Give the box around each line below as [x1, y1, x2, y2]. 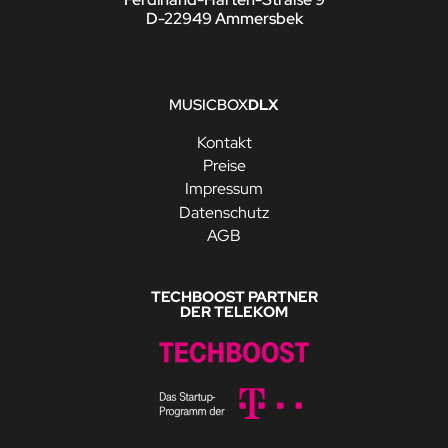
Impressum [185, 178, 263, 200]
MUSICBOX [169, 94, 248, 115]
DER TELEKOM [180, 302, 288, 323]
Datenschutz [179, 201, 269, 223]
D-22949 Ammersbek [145, 7, 303, 29]
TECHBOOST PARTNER [150, 287, 318, 308]
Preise [202, 154, 246, 176]
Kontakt [196, 131, 252, 153]
